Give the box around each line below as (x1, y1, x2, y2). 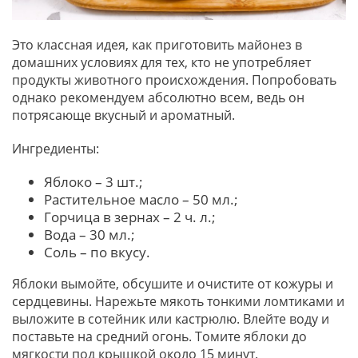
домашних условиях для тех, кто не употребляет (12, 53, 311, 71)
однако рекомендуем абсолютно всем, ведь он (12, 88, 304, 106)
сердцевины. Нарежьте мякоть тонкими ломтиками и (12, 292, 344, 310)
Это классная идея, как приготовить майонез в (12, 35, 302, 54)
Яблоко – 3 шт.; (44, 172, 143, 191)
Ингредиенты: (12, 139, 99, 157)
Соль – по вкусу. (44, 242, 150, 261)
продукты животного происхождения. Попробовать (12, 70, 336, 89)
